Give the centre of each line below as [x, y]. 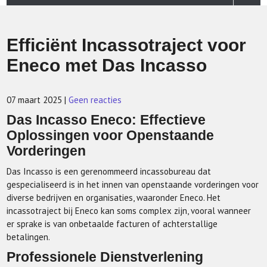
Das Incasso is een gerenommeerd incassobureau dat [109, 171]
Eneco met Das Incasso [107, 65]
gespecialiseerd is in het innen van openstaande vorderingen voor [133, 184]
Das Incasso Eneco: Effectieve [106, 120]
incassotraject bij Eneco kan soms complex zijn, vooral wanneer [129, 211]
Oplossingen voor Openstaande [111, 136]
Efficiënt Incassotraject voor [127, 45]
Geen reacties [95, 100]
